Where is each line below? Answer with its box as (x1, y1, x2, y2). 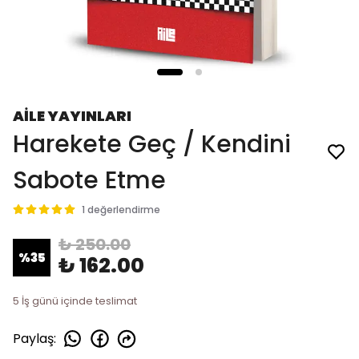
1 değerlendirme (82, 203, 160, 216)
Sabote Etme (13, 163, 166, 197)
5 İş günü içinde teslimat (13, 293, 137, 309)
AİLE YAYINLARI (13, 106, 131, 126)
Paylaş (13, 329, 54, 348)
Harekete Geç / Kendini (13, 127, 291, 161)
